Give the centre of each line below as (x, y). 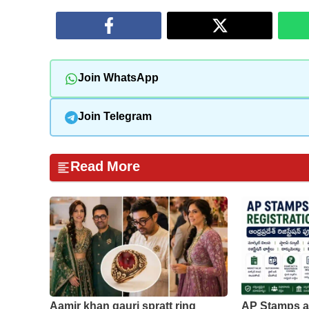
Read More (105, 168)
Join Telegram (114, 117)
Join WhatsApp (118, 79)
